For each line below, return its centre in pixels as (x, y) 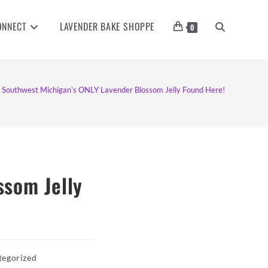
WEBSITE (228, 78)
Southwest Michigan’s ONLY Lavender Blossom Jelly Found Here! (113, 90)
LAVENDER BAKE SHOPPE (107, 26)
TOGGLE (227, 25)
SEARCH (227, 131)
